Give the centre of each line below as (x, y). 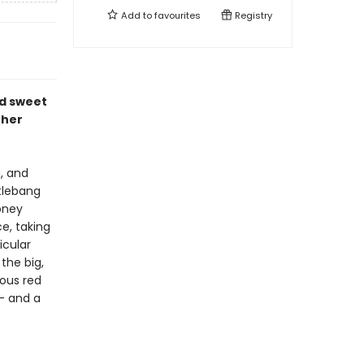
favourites (178, 15)
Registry (252, 15)
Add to (136, 15)
